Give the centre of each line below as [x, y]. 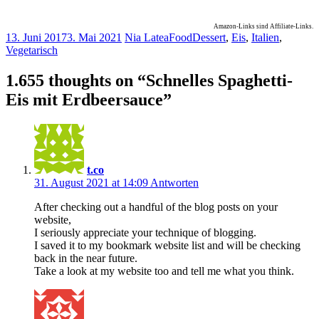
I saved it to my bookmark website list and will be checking [167, 246]
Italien [265, 38]
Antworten [174, 183]
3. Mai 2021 [94, 38]
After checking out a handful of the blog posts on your [156, 207]
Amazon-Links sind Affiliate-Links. [263, 27]
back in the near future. [86, 258]
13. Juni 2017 [36, 38]
